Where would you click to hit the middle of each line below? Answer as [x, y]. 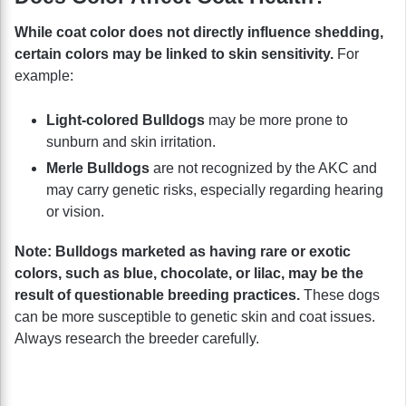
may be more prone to [276, 120]
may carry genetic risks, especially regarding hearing [215, 189]
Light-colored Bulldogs [126, 120]
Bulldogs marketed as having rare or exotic [203, 251]
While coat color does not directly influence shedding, [199, 32]
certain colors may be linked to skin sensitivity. [174, 53]
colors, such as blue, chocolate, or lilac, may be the [189, 273]
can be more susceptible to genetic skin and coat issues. [195, 316]
